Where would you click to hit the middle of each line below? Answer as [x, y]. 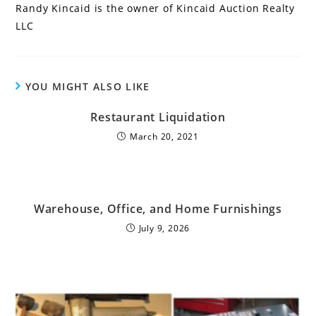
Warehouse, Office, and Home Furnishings [158, 209]
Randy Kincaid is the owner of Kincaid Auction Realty [156, 8]
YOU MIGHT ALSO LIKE [87, 87]
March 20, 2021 [164, 137]
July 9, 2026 [164, 229]
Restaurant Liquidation [158, 117]
